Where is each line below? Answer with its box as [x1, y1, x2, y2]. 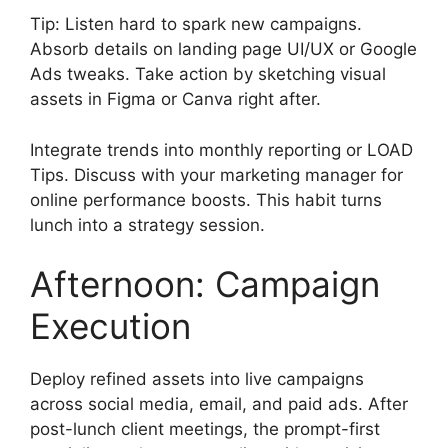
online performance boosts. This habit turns [30, 189, 382, 210]
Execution [30, 305, 191, 348]
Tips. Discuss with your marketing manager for [30, 164, 403, 185]
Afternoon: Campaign [30, 263, 380, 306]
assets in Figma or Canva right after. [30, 89, 321, 110]
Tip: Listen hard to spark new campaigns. [30, 14, 362, 35]
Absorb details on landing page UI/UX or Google [30, 39, 417, 60]
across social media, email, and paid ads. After [30, 394, 408, 415]
